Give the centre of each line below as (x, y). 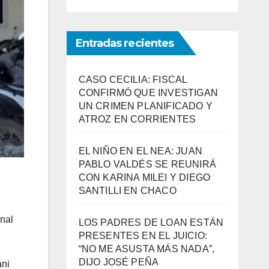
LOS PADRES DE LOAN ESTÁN (151, 222)
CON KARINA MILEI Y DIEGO (144, 177)
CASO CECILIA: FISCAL (133, 79)
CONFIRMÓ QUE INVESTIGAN (148, 92)
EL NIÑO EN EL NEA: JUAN (141, 151)
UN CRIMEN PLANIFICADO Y (146, 106)
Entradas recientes (125, 43)
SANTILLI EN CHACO (127, 190)
